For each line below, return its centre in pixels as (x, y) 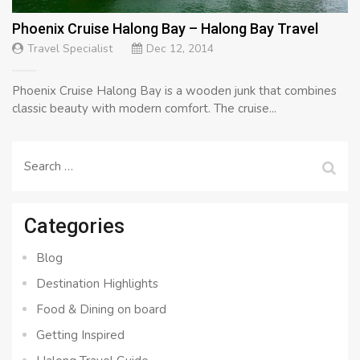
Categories (74, 226)
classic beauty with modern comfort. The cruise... (144, 108)
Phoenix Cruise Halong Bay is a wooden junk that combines (174, 90)
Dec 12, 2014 (180, 48)
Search (42, 161)
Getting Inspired (80, 335)
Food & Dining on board (101, 309)
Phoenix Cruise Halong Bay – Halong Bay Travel (165, 28)
